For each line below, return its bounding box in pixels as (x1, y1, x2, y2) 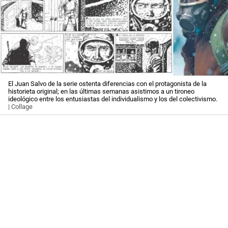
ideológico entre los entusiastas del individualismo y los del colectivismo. (8, 95, 217, 103)
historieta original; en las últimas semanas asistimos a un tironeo (8, 88, 194, 96)
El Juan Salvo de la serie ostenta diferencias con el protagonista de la (8, 80, 207, 88)
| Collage (8, 103, 33, 111)
